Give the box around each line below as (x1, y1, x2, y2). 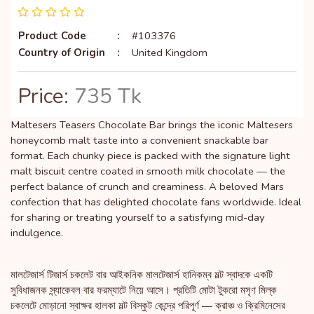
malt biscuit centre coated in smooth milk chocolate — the (11, 163, 285, 178)
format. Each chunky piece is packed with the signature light (11, 148, 290, 163)
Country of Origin (18, 45, 105, 60)
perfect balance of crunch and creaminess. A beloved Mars (11, 179, 284, 193)
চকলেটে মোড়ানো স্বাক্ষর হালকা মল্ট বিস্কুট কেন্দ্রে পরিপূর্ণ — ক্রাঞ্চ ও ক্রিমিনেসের (11, 298, 285, 313)
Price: (18, 81, 74, 111)
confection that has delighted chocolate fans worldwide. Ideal (11, 194, 301, 209)
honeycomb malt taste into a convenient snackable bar (11, 132, 268, 147)
